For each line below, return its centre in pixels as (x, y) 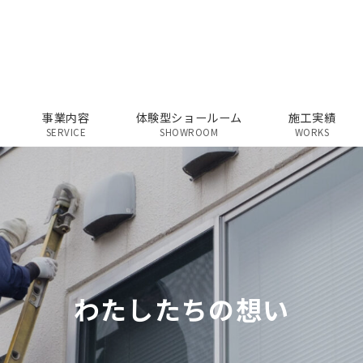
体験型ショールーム (189, 117)
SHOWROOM (189, 132)
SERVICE (66, 132)
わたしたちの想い (181, 309)
